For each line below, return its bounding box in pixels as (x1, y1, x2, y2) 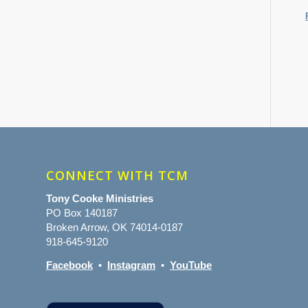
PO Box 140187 (46, 206, 118, 219)
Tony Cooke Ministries (46, 192, 153, 204)
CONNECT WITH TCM (46, 167, 188, 184)
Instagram (107, 258, 155, 271)
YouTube (170, 258, 212, 271)
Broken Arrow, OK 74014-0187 (46, 221, 183, 233)
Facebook (46, 258, 93, 271)
